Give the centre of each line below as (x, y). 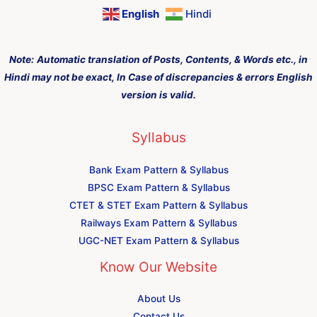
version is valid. (158, 94)
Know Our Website (158, 266)
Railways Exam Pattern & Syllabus (158, 223)
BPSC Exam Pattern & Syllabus (158, 187)
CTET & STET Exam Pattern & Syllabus (158, 205)
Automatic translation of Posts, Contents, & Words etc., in (172, 59)
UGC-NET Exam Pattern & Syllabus (158, 240)
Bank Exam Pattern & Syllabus (158, 169)
